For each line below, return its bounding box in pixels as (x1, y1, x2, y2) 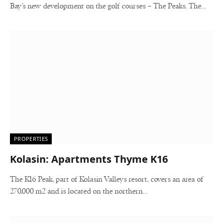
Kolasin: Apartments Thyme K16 (10, 152, 168, 166)
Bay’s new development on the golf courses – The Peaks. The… (10, 2, 206, 10)
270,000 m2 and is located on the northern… (10, 188, 147, 195)
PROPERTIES (14, 135, 48, 142)
